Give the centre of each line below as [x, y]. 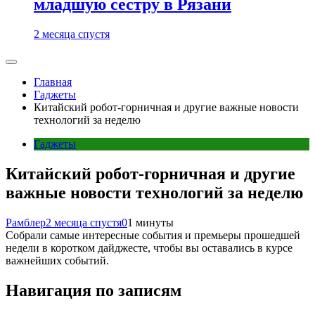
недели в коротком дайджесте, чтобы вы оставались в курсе [149, 247]
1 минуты [150, 222]
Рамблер [26, 222]
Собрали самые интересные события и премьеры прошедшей [153, 235]
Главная [53, 82]
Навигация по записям [94, 290]
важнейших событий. [57, 260]
